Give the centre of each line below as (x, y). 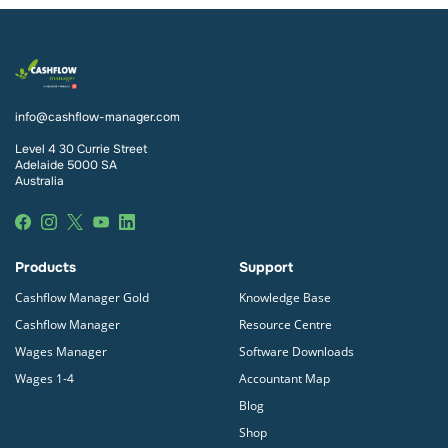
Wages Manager (61, 351)
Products (49, 266)
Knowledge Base (285, 297)
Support (266, 266)
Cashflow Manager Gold (82, 297)
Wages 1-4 (44, 378)
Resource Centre (285, 324)
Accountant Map (284, 378)
